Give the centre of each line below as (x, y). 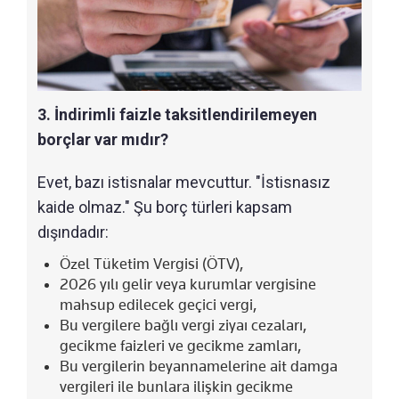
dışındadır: (73, 232)
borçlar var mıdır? (103, 139)
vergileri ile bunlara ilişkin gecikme (176, 386)
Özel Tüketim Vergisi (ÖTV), (152, 263)
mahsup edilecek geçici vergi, (159, 304)
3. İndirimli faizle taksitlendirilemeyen (177, 114)
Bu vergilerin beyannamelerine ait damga (199, 366)
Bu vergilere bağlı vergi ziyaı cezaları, (183, 325)
